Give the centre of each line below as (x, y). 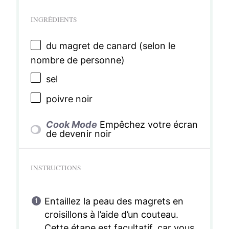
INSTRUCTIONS (56, 168)
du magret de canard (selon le (111, 45)
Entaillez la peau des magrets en (114, 201)
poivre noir (69, 99)
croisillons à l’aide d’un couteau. (111, 215)
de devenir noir (79, 134)
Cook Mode (72, 125)
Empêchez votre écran (148, 125)
